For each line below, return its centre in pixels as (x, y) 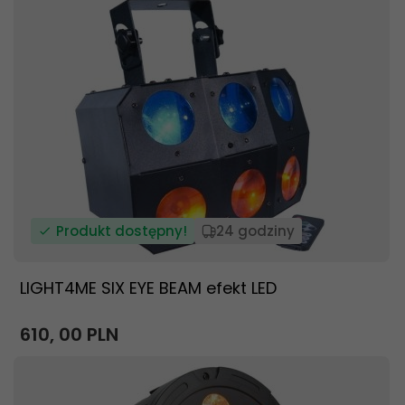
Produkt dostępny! (122, 231)
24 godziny (255, 231)
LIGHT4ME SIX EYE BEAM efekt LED (148, 288)
